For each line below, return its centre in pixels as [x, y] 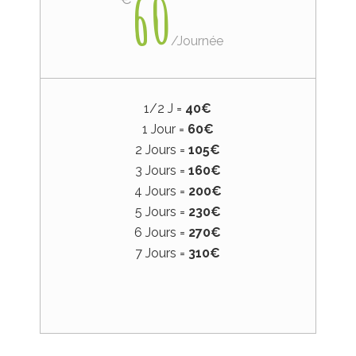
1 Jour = [164, 129]
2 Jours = [162, 149]
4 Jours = [161, 191]
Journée [201, 41]
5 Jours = [161, 211]
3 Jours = [161, 170]
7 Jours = [162, 253]
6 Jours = [162, 232]
